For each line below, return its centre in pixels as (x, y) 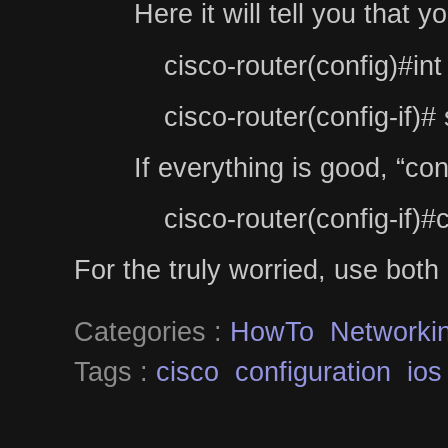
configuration (313, 371)
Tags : (115, 371)
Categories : (152, 331)
